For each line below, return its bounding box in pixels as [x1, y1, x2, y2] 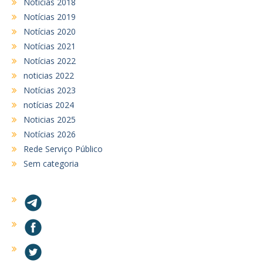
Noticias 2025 [23, 113, 76, 125]
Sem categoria [23, 157, 79, 169]
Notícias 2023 [23, 84, 76, 96]
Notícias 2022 [23, 55, 76, 66]
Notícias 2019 [23, 11, 76, 22]
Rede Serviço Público [23, 143, 103, 154]
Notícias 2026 [23, 128, 76, 140]
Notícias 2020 [23, 25, 76, 37]
